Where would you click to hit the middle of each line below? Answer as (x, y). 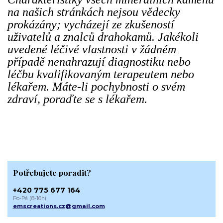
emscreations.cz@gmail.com (59, 206)
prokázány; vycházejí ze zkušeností (91, 25)
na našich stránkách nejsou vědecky (94, 12)
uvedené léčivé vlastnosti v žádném (92, 50)
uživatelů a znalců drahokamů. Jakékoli (103, 37)
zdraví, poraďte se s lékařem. (77, 99)
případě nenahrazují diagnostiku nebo (99, 62)
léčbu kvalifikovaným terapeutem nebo (101, 74)
